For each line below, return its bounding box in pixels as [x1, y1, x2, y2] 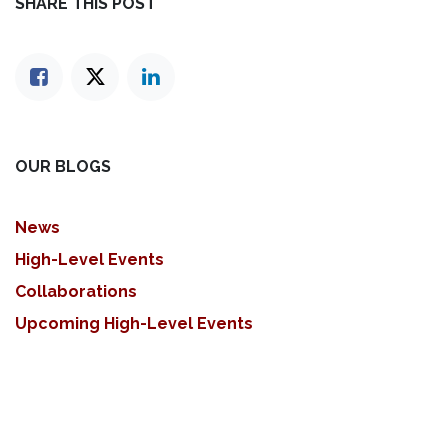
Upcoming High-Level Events [15, 314, 253, 334]
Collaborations [15, 282, 137, 302]
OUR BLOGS [15, 157, 111, 177]
